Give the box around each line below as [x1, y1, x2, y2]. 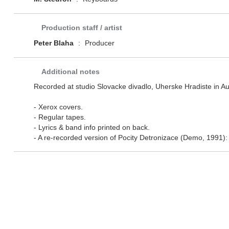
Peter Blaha [33, 39, 74, 48]
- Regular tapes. [33, 113, 86, 122]
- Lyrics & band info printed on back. [33, 123, 150, 132]
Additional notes [41, 67, 100, 76]
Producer [82, 39, 114, 48]
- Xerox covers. [33, 103, 83, 111]
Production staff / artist [41, 24, 122, 32]
